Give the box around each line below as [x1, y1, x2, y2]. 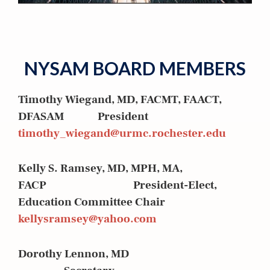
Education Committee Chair [18, 194, 165, 209]
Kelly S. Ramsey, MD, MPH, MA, [18, 160, 183, 175]
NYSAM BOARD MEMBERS [24, 57, 246, 79]
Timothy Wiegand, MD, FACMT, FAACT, [18, 92, 222, 107]
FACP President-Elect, [18, 177, 217, 192]
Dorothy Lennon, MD [18, 246, 252, 261]
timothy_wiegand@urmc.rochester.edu [18, 125, 226, 140]
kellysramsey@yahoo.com [18, 211, 157, 226]
